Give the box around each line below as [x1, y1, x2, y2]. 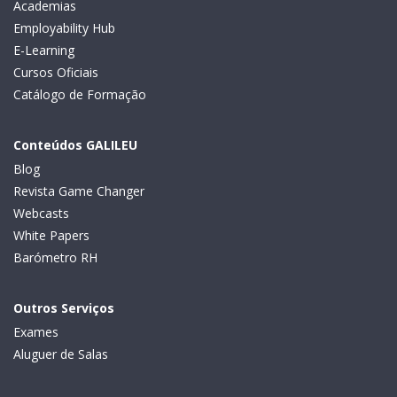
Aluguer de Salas [13, 345, 108, 362]
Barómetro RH [13, 248, 97, 266]
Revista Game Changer [13, 182, 144, 199]
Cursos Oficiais [13, 63, 98, 81]
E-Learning [13, 41, 74, 58]
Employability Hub [13, 19, 115, 36]
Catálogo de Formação [13, 85, 146, 103]
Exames [13, 323, 58, 340]
